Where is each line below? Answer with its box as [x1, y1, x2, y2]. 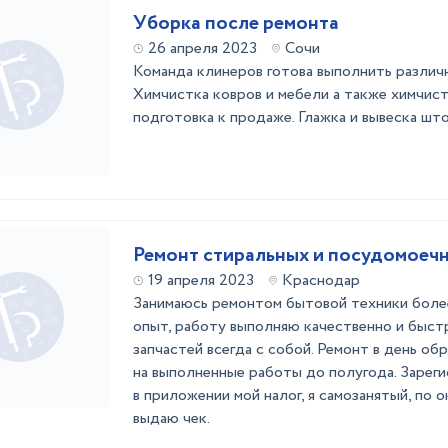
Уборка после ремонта [133, 9, 339, 38]
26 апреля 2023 [148, 37, 257, 60]
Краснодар [282, 269, 360, 292]
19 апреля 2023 [148, 269, 254, 292]
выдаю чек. [133, 407, 210, 430]
